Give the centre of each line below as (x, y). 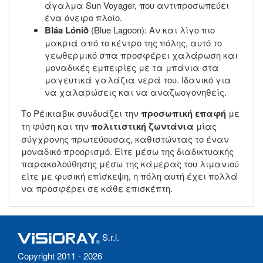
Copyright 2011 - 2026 (60, 255)
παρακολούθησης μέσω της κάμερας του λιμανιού (130, 163)
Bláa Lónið (67, 30)
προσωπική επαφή (183, 113)
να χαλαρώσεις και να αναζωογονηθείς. (136, 92)
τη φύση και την (56, 126)
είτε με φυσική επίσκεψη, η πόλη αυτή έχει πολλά (129, 176)
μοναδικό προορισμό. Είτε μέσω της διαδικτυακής (127, 151)
